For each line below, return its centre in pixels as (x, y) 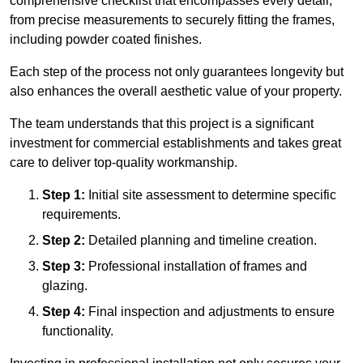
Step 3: (64, 267)
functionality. (78, 331)
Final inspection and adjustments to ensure (210, 312)
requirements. (81, 215)
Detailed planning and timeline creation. (201, 241)
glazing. (65, 286)
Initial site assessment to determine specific (211, 195)
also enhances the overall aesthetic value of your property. (176, 92)
